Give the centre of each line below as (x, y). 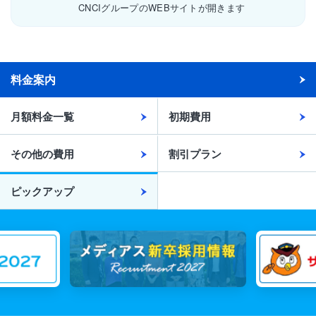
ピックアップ (42, 192)
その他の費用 (42, 154)
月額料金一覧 (42, 117)
